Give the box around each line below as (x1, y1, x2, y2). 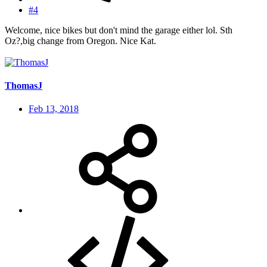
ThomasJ (5, 80, 42, 91)
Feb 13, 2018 (29, 104, 79, 114)
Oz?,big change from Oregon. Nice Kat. (5, 35, 156, 46)
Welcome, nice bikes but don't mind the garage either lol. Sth (5, 24, 232, 35)
